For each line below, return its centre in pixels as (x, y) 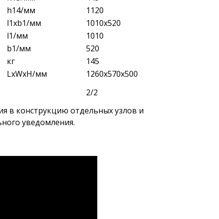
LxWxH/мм (27, 74)
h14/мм (21, 10)
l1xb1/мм (24, 23)
